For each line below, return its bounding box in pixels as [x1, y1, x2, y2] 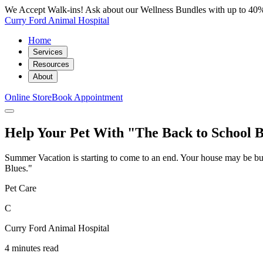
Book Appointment [52, 92, 123, 102]
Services [33, 48, 63, 56]
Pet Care [5, 183, 36, 193]
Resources [33, 60, 69, 69]
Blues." [5, 163, 32, 173]
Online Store [5, 92, 52, 102]
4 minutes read [5, 242, 59, 253]
